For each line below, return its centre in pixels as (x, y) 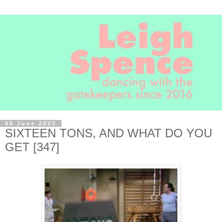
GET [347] (32, 147)
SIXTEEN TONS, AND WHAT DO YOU (109, 133)
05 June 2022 (31, 123)
